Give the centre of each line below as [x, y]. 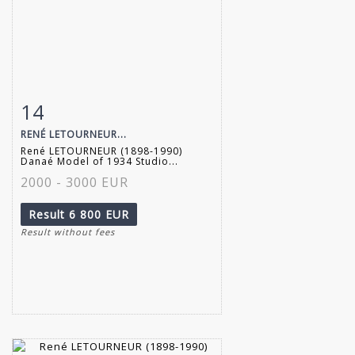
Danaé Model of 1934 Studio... [99, 161]
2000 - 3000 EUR [74, 182]
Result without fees [68, 231]
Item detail [71, 108]
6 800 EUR [99, 214]
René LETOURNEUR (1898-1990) [101, 151]
